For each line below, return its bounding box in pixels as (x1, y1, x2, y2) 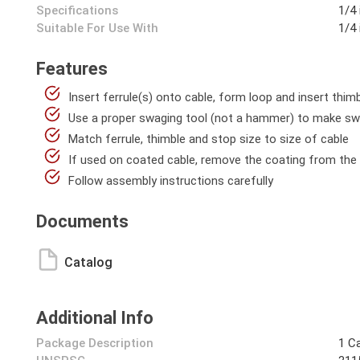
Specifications (36, 3, 118, 18)
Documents (36, 211, 129, 231)
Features (36, 59, 108, 79)
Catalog (64, 255, 112, 270)
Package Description (36, 336, 153, 350)
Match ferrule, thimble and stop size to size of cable (68, 132, 349, 146)
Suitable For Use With (36, 21, 158, 35)
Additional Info (36, 308, 153, 328)
